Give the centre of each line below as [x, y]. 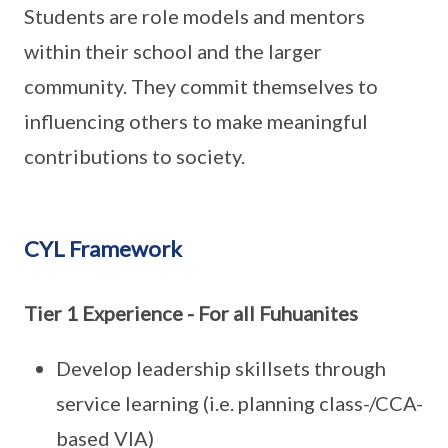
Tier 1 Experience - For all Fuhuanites [191, 313]
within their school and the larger [173, 51]
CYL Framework [103, 248]
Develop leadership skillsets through [221, 368]
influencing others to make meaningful [196, 121]
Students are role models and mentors [194, 16]
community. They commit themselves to [201, 86]
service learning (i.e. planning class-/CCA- [239, 403]
